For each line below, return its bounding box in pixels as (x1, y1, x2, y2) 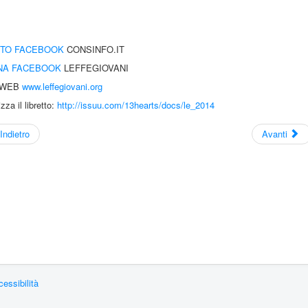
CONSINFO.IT (67, 42, 124, 56)
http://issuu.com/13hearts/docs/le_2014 (57, 98, 214, 111)
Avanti (261, 126, 287, 140)
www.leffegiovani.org (22, 79, 102, 93)
